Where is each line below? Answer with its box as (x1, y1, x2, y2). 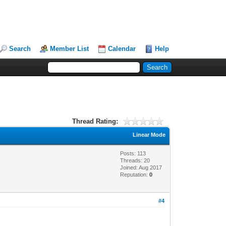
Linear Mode (133, 131, 166, 138)
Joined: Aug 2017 (120, 164, 162, 171)
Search (9, 45, 31, 52)
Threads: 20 (120, 157, 150, 163)
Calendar (108, 45, 136, 52)
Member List (50, 45, 89, 52)
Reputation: (120, 171, 150, 178)
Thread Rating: (72, 117, 118, 125)
